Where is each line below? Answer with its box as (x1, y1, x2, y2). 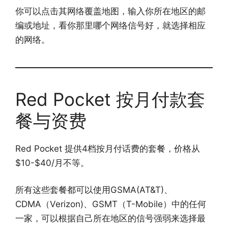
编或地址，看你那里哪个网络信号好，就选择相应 (15, 20, 206, 31)
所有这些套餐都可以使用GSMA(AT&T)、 (15, 185, 173, 195)
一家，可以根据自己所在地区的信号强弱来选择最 (15, 213, 206, 224)
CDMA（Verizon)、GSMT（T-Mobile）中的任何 (15, 199, 206, 210)
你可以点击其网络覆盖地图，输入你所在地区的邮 (15, 6, 206, 16)
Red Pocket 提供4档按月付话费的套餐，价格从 (15, 143, 200, 154)
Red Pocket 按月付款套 (15, 88, 205, 110)
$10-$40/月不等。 (15, 157, 89, 168)
